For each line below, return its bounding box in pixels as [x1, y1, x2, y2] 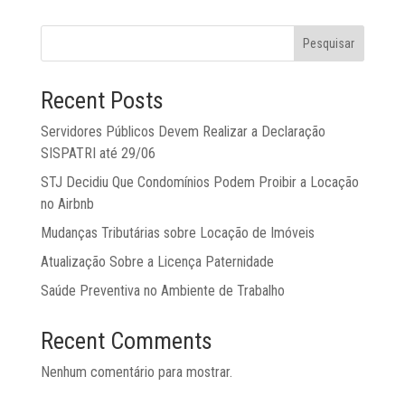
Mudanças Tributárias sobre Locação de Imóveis [40, 224, 315, 241]
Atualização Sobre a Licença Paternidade [40, 253, 274, 270]
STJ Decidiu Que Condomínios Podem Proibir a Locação [40, 174, 359, 191]
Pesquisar [303, 36, 355, 51]
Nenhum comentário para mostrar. [40, 363, 232, 381]
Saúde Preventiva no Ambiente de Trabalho [40, 282, 285, 299]
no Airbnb [40, 195, 94, 212]
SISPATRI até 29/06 [40, 145, 155, 162]
